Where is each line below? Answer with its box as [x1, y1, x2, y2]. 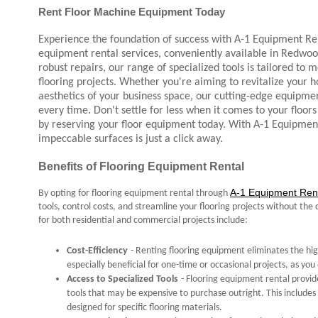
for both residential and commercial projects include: [38, 215, 248, 226]
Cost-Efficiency [67, 246, 128, 256]
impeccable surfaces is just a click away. [38, 133, 223, 145]
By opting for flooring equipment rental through [38, 188, 228, 199]
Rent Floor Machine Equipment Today [38, 6, 225, 18]
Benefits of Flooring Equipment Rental [38, 160, 244, 172]
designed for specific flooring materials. [67, 302, 222, 313]
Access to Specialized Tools [67, 274, 178, 285]
